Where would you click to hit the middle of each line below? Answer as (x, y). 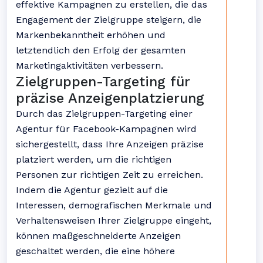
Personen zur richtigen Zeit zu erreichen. (109, 175)
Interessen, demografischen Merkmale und (114, 205)
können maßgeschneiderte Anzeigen (98, 236)
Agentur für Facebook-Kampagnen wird (106, 129)
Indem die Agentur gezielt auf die (92, 190)
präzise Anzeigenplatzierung (110, 98)
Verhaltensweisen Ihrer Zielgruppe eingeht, (114, 220)
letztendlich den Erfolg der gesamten (101, 50)
